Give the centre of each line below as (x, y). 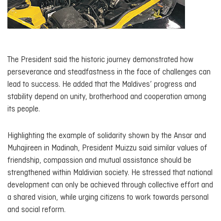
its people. (24, 109)
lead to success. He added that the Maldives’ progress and (102, 84)
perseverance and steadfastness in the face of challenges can (109, 72)
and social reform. (37, 210)
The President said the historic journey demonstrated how (100, 60)
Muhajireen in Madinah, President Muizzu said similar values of (107, 148)
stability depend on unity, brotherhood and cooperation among (107, 97)
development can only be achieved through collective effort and (110, 185)
